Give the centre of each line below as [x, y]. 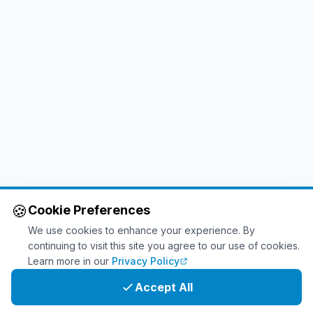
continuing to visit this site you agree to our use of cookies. [164, 246]
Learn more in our [68, 261]
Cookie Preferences [89, 210]
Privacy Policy [146, 261]
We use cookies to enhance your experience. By [141, 230]
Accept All [163, 287]
